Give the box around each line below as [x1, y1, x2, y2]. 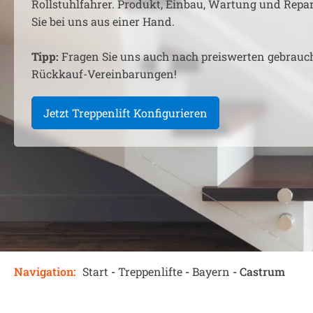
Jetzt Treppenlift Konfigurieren [43, 105, 208, 120]
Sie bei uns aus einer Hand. [31, 13, 175, 29]
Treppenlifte [118, 263, 182, 279]
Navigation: [14, 263, 75, 279]
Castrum [240, 263, 285, 279]
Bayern [192, 263, 230, 279]
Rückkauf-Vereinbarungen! [31, 66, 177, 81]
